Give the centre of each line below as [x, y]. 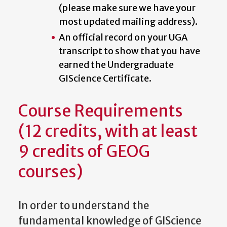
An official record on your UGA [123, 37]
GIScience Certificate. [105, 78]
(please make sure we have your [127, 8]
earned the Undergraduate [116, 64]
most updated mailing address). [128, 21]
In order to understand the [84, 205]
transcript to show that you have [129, 51]
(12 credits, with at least [108, 131]
